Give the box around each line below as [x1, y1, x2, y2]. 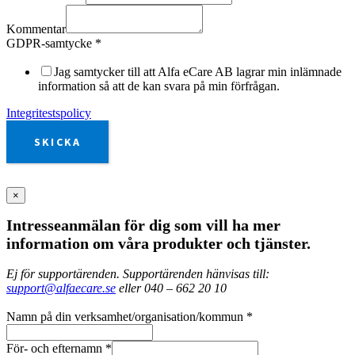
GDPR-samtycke [6, 36, 95, 51]
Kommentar [6, 22, 66, 36]
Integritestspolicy [6, 106, 91, 120]
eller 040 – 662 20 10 [116, 281, 227, 296]
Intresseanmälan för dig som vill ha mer [6, 216, 281, 235]
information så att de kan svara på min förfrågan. [38, 79, 280, 94]
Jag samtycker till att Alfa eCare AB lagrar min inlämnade [54, 65, 342, 79]
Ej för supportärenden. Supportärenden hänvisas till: [6, 267, 269, 281]
